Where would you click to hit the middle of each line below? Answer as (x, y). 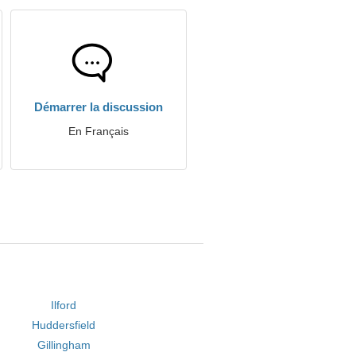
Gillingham (64, 345)
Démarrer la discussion (99, 107)
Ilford (64, 305)
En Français (99, 131)
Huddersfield (64, 325)
